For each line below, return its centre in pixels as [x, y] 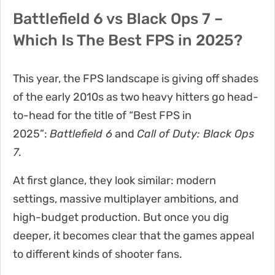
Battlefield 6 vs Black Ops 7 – [118, 18]
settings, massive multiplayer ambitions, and [126, 199]
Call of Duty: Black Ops [196, 134]
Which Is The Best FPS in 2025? [128, 40]
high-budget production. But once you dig [121, 217]
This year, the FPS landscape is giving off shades [136, 78]
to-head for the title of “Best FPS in [102, 115]
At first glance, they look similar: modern [114, 180]
